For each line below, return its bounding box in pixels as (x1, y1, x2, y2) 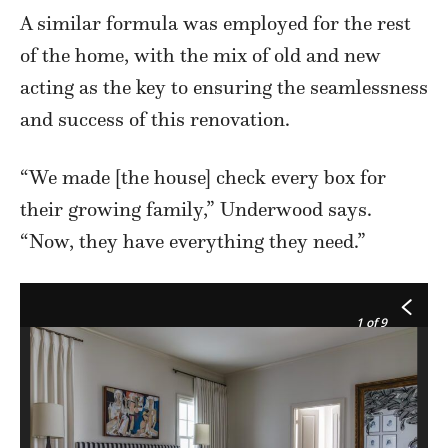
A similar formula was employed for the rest (20, 11, 411, 36)
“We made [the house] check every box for (20, 165, 386, 190)
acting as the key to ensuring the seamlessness (20, 75, 428, 100)
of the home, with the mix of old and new (20, 43, 381, 68)
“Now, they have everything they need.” (20, 229, 366, 254)
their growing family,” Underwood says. (20, 197, 372, 222)
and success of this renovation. (20, 107, 290, 132)
